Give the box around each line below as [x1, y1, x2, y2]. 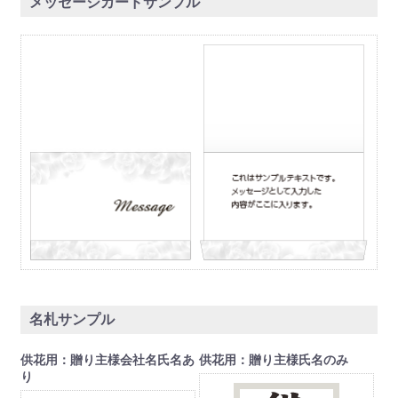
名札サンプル [29, 311, 115, 329]
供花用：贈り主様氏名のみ [198, 353, 348, 368]
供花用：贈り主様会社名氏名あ [20, 353, 195, 368]
